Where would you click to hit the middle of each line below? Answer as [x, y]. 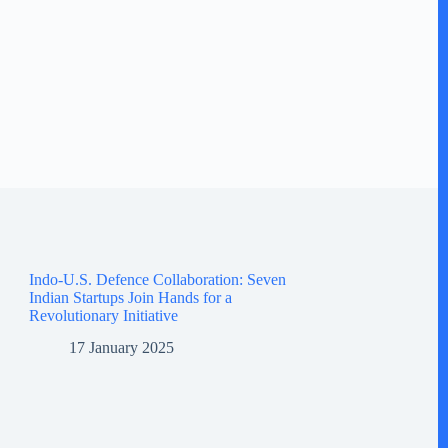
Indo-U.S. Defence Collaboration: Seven [157, 279]
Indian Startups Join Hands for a [130, 297]
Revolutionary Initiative [103, 315]
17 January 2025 [121, 348]
